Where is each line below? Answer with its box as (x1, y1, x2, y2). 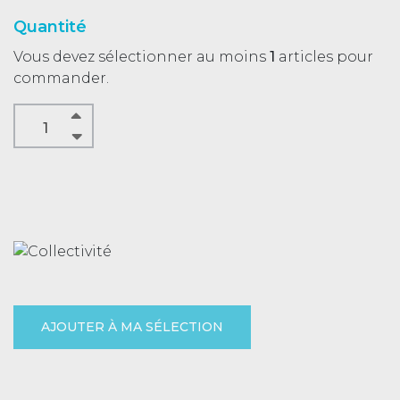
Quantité (13, 17, 87, 37)
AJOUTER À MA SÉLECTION (41, 318, 223, 335)
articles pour (275, 48, 373, 65)
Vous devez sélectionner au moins (13, 48, 270, 65)
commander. (13, 70, 109, 87)
